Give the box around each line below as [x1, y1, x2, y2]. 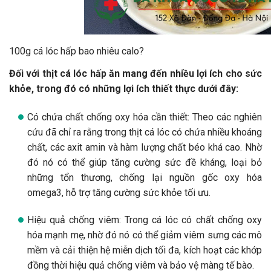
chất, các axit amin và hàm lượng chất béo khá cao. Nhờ [27, 141, 262, 153]
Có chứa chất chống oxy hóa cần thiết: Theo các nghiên [27, 111, 262, 123]
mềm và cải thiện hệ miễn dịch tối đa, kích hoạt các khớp [27, 244, 262, 256]
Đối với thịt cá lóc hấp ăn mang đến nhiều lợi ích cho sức [9, 67, 262, 79]
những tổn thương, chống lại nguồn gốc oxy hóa [27, 171, 262, 183]
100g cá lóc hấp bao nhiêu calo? [9, 45, 144, 57]
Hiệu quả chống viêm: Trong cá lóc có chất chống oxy [27, 214, 262, 226]
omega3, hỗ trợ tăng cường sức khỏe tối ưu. [27, 186, 211, 198]
